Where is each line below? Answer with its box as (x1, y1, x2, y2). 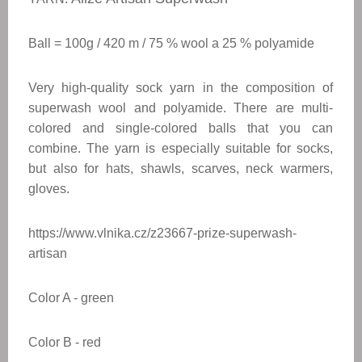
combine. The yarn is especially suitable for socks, (28, 141, 333, 155)
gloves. (28, 182, 69, 196)
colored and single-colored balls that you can (28, 121, 333, 135)
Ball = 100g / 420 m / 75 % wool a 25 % (28, 36, 255, 50)
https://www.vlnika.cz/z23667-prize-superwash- (28, 226, 297, 240)
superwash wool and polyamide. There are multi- (28, 101, 333, 115)
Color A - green (28, 291, 114, 305)
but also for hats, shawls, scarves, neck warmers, (28, 162, 333, 175)
